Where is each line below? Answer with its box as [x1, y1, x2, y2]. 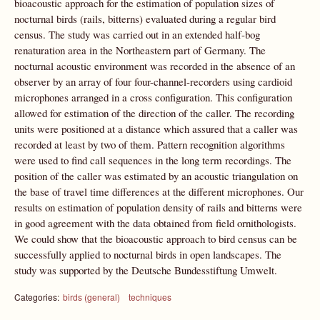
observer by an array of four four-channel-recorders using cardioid [14, 74, 292, 89]
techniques [128, 290, 171, 303]
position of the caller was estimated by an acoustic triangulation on [14, 169, 298, 183]
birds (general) [63, 290, 120, 303]
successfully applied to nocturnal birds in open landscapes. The [14, 247, 281, 261]
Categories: [14, 290, 59, 303]
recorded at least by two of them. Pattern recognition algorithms [14, 137, 285, 151]
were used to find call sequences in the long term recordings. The [14, 153, 291, 167]
